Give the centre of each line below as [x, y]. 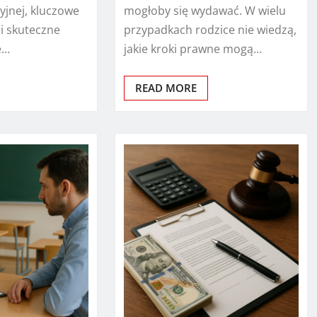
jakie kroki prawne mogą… [192, 48]
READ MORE [166, 87]
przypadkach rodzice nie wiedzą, [210, 29]
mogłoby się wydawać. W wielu [204, 10]
